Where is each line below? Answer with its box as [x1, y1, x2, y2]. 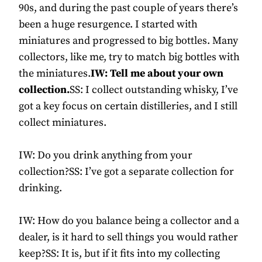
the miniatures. [19, 67, 91, 81]
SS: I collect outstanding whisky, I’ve [70, 83, 238, 97]
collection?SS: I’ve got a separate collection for [19, 165, 234, 179]
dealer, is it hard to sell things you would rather [19, 230, 238, 244]
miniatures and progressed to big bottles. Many [19, 34, 238, 48]
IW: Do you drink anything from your [19, 149, 192, 163]
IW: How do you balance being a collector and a [19, 214, 239, 228]
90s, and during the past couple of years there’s [19, 1, 238, 15]
